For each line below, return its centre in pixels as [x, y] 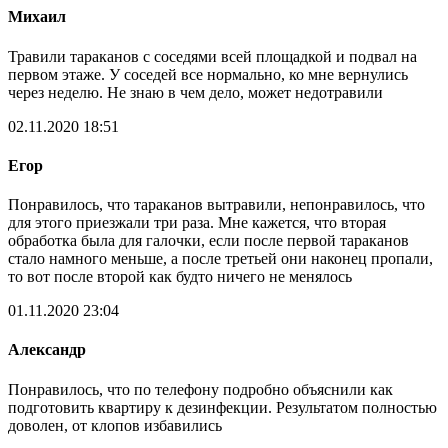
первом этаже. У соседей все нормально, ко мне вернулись [208, 74]
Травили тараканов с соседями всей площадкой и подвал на [212, 56]
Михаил [37, 17]
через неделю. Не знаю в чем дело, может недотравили [195, 92]
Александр [47, 350]
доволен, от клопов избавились [115, 425]
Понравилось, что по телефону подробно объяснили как [200, 389]
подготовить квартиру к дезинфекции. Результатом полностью [222, 407]
